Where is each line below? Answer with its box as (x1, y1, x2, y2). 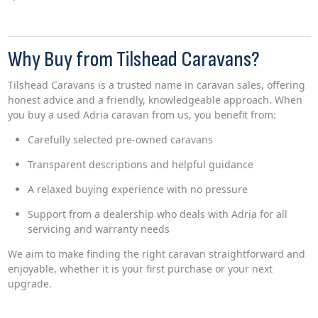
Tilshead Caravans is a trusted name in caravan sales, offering (7, 78, 305, 92)
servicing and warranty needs (27, 222, 170, 236)
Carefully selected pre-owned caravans (27, 133, 213, 147)
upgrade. (7, 277, 52, 291)
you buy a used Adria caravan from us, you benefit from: (7, 108, 276, 122)
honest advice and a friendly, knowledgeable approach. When (7, 93, 302, 107)
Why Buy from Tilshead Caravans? (7, 46, 259, 73)
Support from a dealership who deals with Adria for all (27, 207, 287, 221)
